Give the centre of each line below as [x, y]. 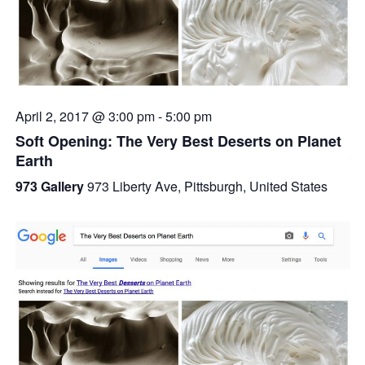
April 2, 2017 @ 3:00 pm [85, 116]
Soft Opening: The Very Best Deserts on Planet [178, 141]
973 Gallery [51, 186]
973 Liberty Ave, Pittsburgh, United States [207, 186]
